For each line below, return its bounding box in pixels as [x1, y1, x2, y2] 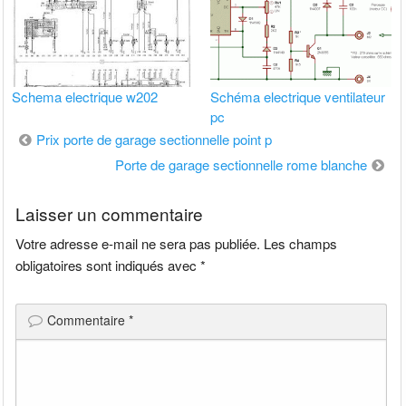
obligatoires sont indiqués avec [15, 255, 201, 275]
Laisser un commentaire [15, 200, 204, 226]
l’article [11, 175, 68, 202]
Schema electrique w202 [12, 86, 159, 106]
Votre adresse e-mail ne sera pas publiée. [15, 233, 261, 253]
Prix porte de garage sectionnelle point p [36, 129, 273, 149]
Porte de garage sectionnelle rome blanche [114, 154, 367, 174]
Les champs [264, 233, 338, 253]
